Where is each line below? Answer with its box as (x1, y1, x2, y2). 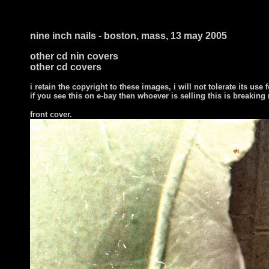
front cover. (30, 110, 72, 119)
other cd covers (30, 62, 101, 72)
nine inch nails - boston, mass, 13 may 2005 (30, 31, 227, 41)
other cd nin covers (30, 51, 118, 61)
